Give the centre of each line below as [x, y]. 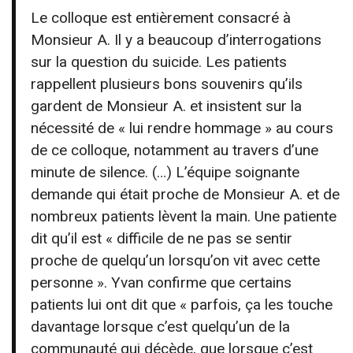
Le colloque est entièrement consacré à [161, 18]
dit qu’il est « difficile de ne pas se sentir [162, 239]
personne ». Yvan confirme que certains [162, 283]
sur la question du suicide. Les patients [159, 62]
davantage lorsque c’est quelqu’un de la [161, 327]
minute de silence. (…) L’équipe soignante [165, 173]
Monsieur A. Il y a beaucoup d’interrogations [176, 40]
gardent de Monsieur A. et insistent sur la [167, 106]
